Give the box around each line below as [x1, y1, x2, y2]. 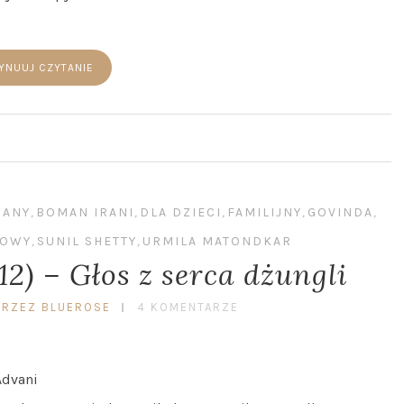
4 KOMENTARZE [136, 300, 239, 314]
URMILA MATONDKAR [142, 234, 292, 249]
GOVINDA [307, 205, 373, 220]
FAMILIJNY [226, 205, 302, 220]
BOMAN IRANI [35, 205, 134, 220]
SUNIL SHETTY [37, 234, 137, 249]
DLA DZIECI [139, 205, 222, 220]
